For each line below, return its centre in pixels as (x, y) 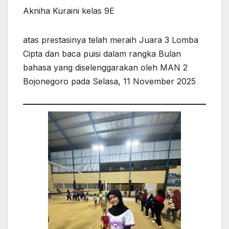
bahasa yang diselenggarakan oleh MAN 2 (105, 68)
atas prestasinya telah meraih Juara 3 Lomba (111, 40)
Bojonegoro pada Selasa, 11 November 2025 (109, 82)
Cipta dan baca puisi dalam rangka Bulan (102, 54)
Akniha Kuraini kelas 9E (69, 11)
